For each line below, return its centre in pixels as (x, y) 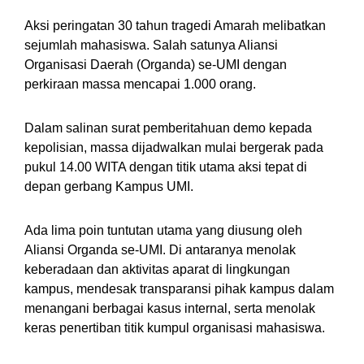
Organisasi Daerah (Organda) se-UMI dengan (156, 65)
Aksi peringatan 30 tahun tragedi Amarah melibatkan (175, 26)
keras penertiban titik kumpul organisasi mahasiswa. (175, 328)
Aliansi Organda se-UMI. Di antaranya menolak (160, 250)
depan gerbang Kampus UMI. (109, 187)
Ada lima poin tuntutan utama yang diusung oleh (163, 231)
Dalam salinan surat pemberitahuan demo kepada (168, 128)
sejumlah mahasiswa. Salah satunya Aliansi (151, 45)
